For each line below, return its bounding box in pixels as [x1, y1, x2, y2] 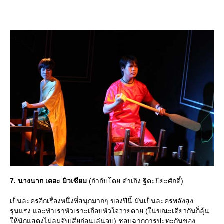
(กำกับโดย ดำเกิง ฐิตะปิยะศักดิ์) [87, 177, 183, 185]
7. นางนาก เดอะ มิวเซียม [10, 177, 87, 185]
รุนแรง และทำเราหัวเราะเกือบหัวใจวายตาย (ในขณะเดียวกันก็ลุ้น [10, 207, 209, 215]
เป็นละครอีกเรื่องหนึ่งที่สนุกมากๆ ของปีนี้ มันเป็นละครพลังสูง [10, 197, 193, 205]
